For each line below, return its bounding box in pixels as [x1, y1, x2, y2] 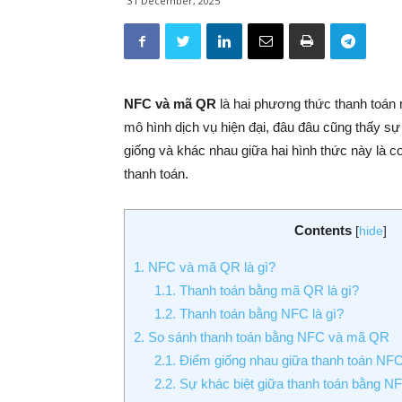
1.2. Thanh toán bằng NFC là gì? [153, 306, 344, 322]
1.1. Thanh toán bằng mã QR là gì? [153, 283, 359, 299]
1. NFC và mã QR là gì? [134, 259, 275, 275]
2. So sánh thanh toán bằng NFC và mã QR [134, 329, 389, 345]
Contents [294, 223, 352, 238]
